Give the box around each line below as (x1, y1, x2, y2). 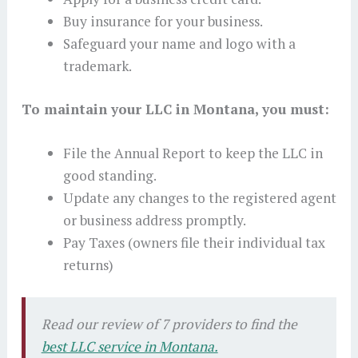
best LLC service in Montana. (41, 337, 218, 356)
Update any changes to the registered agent (62, 189, 336, 208)
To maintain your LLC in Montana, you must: (21, 99, 329, 118)
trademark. (62, 56, 132, 75)
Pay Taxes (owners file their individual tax (62, 233, 325, 253)
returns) (62, 256, 113, 275)
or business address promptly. (62, 211, 246, 230)
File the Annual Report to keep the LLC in (62, 144, 323, 163)
